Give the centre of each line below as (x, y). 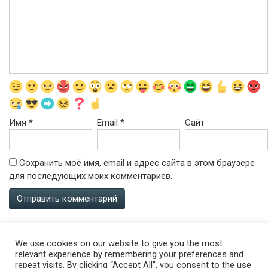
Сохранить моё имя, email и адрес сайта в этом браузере (137, 163)
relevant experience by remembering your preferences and (129, 254)
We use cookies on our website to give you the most (119, 243)
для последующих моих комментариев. (91, 176)
